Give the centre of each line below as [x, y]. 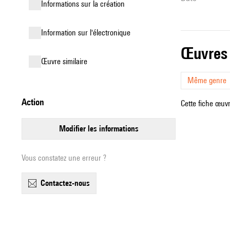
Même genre [207, 80]
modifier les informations [102, 129]
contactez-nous [68, 183]
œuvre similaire [67, 61]
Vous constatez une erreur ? [64, 158]
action [35, 102]
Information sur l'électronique [87, 33]
